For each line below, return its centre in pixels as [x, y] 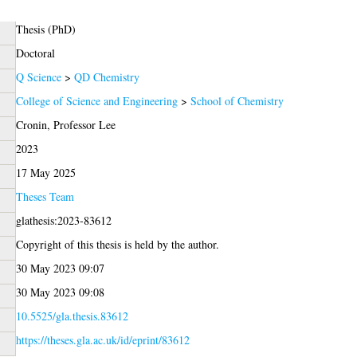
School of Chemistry [237, 101]
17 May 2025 [45, 173]
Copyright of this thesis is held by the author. [117, 245]
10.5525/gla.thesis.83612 [72, 316]
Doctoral [35, 53]
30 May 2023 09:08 [60, 292]
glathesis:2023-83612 [63, 221]
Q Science [38, 77]
